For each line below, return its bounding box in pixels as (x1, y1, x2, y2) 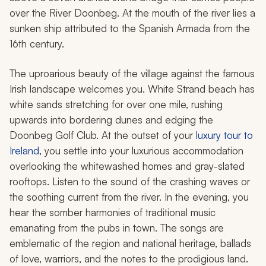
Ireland (9, 144, 39, 157)
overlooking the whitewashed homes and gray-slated (9, 160, 245, 173)
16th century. (9, 37, 64, 50)
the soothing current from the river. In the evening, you (9, 191, 249, 204)
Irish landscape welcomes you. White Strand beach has (9, 83, 255, 96)
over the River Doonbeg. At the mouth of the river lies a (9, 7, 255, 20)
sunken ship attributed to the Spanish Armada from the (9, 22, 250, 35)
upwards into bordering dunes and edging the (9, 113, 213, 126)
